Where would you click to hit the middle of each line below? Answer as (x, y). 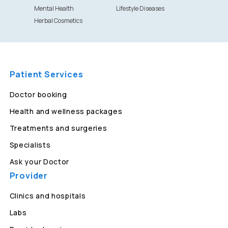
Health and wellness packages (66, 111)
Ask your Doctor (39, 162)
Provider (29, 176)
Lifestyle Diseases (140, 8)
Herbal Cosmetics (59, 21)
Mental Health (54, 8)
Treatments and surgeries (58, 128)
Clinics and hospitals (48, 196)
